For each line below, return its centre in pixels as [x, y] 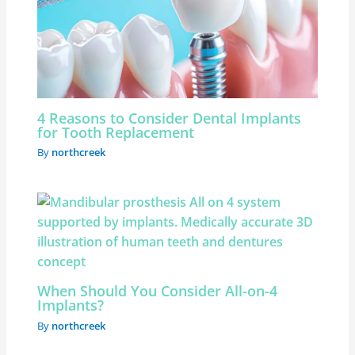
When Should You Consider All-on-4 [158, 291]
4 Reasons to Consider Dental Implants [170, 118]
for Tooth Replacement [116, 132]
